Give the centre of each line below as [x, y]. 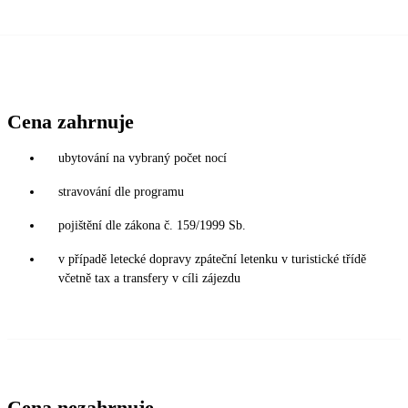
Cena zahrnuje [71, 122]
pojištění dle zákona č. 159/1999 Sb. [152, 226]
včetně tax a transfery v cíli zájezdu [149, 279]
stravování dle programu [121, 192]
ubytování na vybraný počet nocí [143, 158]
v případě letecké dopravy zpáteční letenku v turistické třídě [212, 260]
